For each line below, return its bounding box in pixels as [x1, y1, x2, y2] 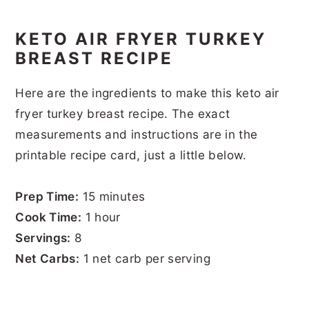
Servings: [15, 230, 71, 245]
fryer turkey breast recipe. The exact [15, 106, 230, 121]
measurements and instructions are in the [15, 126, 258, 141]
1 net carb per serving [79, 250, 210, 266]
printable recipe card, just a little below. [15, 147, 251, 162]
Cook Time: [15, 209, 82, 224]
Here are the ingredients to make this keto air [15, 85, 279, 100]
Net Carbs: [15, 250, 80, 266]
